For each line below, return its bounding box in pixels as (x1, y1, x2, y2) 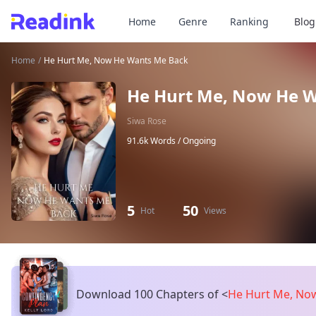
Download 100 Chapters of (76, 286, 219, 303)
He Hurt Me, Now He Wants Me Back (44, 54, 188, 66)
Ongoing (183, 135, 216, 147)
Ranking (230, 15, 269, 28)
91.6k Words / (127, 135, 183, 147)
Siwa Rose (127, 115, 166, 127)
